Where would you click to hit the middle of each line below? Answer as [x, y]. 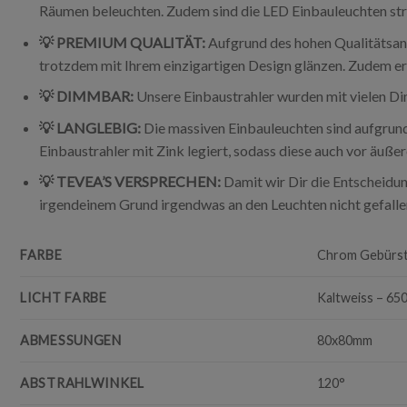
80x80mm [345, 341]
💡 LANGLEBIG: [89, 127]
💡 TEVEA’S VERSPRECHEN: [129, 182]
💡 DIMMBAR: [87, 96]
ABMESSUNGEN [71, 341]
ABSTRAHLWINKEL [83, 383]
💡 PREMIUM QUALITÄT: [122, 42]
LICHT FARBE [64, 298]
